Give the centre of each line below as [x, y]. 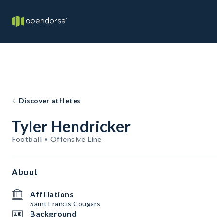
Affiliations [52, 194]
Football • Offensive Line [57, 139]
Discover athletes [50, 101]
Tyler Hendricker [71, 126]
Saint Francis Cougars [65, 204]
